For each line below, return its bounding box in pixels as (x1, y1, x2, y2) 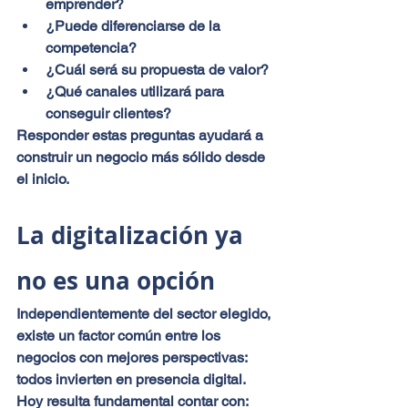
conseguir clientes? (46, 104, 171, 122)
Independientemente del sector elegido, (16, 304, 274, 322)
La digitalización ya (16, 218, 250, 251)
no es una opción (16, 263, 215, 297)
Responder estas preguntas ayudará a (16, 126, 267, 144)
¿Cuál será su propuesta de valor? (46, 60, 269, 78)
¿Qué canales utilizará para (46, 82, 228, 100)
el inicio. (16, 169, 69, 188)
